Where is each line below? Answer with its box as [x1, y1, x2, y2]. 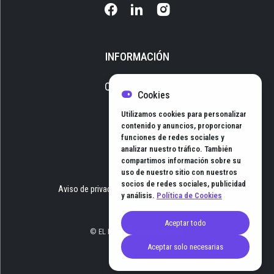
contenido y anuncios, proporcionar [121, 121, 242, 130]
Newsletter [114, 117, 160, 130]
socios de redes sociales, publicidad [121, 179, 246, 188]
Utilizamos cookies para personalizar [121, 109, 246, 119]
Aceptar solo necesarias [147, 242, 223, 251]
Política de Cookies [157, 191, 222, 200]
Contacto [117, 135, 157, 148]
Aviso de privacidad [58, 183, 126, 194]
